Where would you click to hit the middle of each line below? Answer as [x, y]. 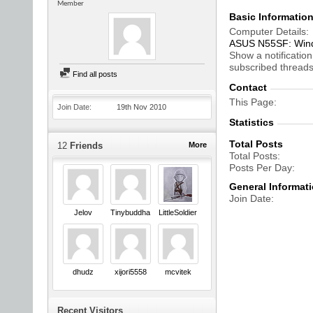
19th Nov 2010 [141, 107]
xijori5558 [130, 272]
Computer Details [268, 31]
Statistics [252, 122]
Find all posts [94, 74]
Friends [85, 146]
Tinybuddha [130, 212]
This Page [252, 102]
